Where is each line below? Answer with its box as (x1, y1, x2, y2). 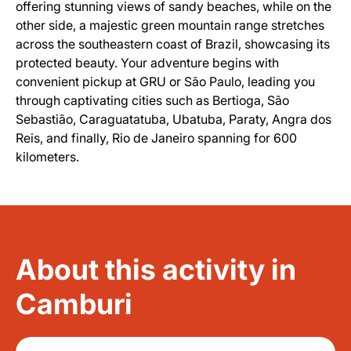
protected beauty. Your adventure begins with (16, 55, 279, 71)
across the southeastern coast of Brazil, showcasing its (16, 36, 330, 52)
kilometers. (16, 149, 79, 165)
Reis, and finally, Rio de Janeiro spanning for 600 (16, 130, 297, 146)
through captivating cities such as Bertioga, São (16, 92, 289, 108)
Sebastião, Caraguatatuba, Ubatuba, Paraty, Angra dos (16, 111, 331, 127)
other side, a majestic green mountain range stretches (16, 17, 324, 33)
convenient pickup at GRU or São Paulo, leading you (16, 74, 315, 89)
